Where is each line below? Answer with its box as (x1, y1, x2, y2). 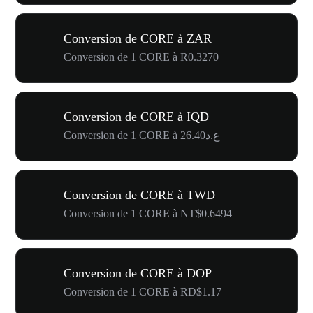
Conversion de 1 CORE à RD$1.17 (64, 285, 221, 298)
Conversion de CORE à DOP (64, 265, 212, 280)
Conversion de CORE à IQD (64, 109, 209, 124)
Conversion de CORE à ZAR (64, 31, 212, 45)
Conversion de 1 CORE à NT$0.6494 (64, 207, 232, 219)
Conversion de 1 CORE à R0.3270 (64, 50, 219, 63)
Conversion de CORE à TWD (64, 187, 215, 202)
